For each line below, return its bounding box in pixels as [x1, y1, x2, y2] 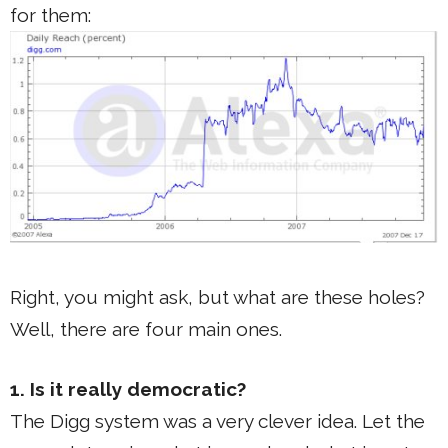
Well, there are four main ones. [10, 317, 282, 340]
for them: [10, 4, 91, 26]
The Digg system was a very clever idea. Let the [10, 410, 425, 433]
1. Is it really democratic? [10, 378, 246, 401]
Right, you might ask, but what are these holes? [10, 285, 425, 308]
